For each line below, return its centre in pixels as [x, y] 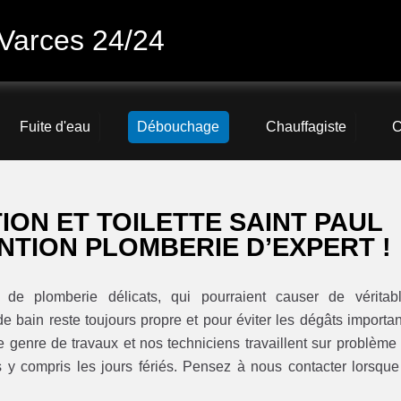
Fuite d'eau [55, 127]
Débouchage [178, 127]
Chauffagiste [306, 127]
